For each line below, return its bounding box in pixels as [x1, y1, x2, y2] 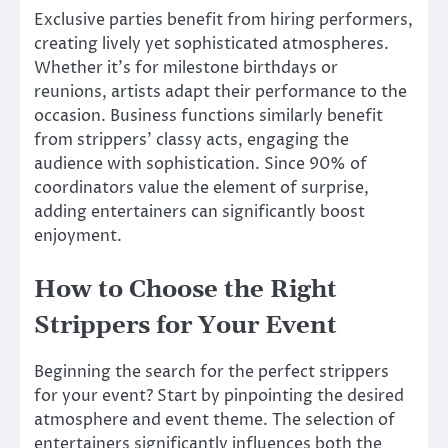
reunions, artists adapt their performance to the [34, 81, 407, 104]
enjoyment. [34, 225, 122, 248]
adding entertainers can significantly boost [34, 201, 365, 224]
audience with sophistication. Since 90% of [34, 153, 367, 176]
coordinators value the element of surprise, [34, 177, 369, 200]
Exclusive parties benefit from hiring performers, [34, 9, 413, 32]
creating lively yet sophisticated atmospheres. [34, 33, 389, 56]
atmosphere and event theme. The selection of [34, 409, 395, 432]
